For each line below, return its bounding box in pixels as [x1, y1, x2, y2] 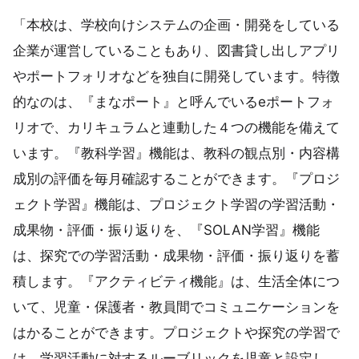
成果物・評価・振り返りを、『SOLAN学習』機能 [13, 221, 320, 238]
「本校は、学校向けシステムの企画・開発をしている [13, 16, 340, 33]
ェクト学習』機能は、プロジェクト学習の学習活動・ [13, 196, 340, 212]
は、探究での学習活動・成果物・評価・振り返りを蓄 [13, 247, 340, 264]
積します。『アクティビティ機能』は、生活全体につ [13, 272, 340, 289]
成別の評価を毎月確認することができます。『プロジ [13, 170, 340, 187]
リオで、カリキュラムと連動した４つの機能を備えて [13, 119, 340, 135]
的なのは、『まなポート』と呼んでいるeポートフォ [13, 93, 334, 110]
